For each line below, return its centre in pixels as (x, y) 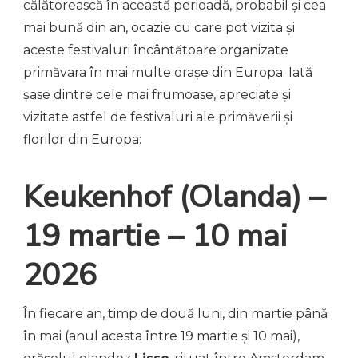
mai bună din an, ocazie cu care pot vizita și (159, 28)
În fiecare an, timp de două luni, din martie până (175, 313)
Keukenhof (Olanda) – (174, 197)
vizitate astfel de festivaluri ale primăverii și (158, 117)
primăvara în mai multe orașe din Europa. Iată (168, 73)
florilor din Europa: (82, 140)
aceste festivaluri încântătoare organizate (156, 50)
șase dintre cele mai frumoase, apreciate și (157, 95)
